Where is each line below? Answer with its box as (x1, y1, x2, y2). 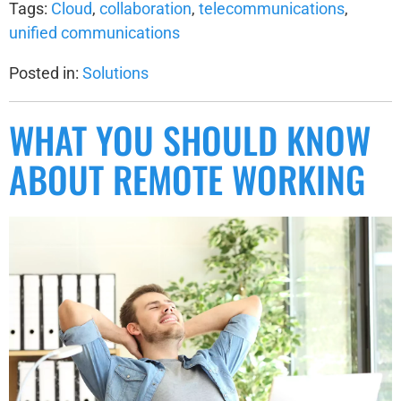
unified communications (9, 22, 180, 42)
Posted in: (9, 63, 82, 82)
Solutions (82, 63, 149, 82)
